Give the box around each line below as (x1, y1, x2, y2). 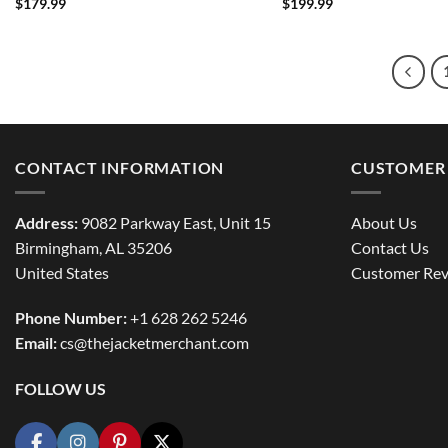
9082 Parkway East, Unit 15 (78, 212, 271, 232)
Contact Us (351, 237, 429, 257)
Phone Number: (15, 308, 127, 328)
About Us (351, 212, 417, 232)
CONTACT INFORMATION (15, 158, 225, 178)
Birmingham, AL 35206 (15, 237, 172, 257)
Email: (15, 333, 60, 353)
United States (15, 262, 109, 282)
